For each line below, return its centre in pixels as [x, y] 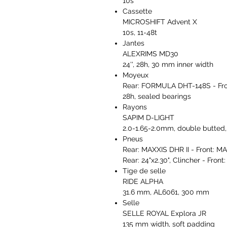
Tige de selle [144, 171]
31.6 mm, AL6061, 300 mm [166, 192]
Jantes [134, 43]
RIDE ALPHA [143, 182]
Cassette [137, 11]
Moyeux [136, 75]
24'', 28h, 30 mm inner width [168, 65]
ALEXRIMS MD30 [150, 54]
